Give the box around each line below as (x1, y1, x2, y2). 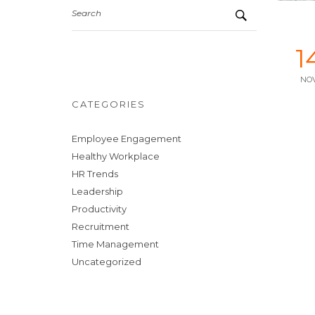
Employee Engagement (72, 133, 181, 144)
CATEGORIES (72, 98, 146, 110)
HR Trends (72, 168, 118, 179)
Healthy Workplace (72, 150, 160, 162)
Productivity (72, 203, 127, 214)
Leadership (72, 186, 123, 197)
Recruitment (72, 221, 129, 232)
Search (72, 8, 101, 18)
